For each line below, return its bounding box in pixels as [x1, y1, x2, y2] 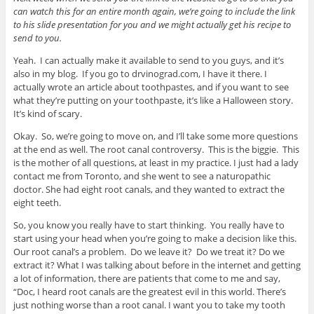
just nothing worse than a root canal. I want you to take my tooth [13, 298, 285, 311]
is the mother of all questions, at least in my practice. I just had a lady [13, 156, 299, 169]
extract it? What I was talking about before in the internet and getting [13, 258, 301, 271]
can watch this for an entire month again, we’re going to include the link [13, 4, 295, 18]
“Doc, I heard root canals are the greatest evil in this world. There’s [13, 285, 286, 298]
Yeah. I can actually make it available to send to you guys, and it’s [13, 53, 284, 67]
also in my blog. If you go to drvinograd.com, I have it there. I [13, 67, 267, 80]
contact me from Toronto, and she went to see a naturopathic [13, 169, 271, 182]
